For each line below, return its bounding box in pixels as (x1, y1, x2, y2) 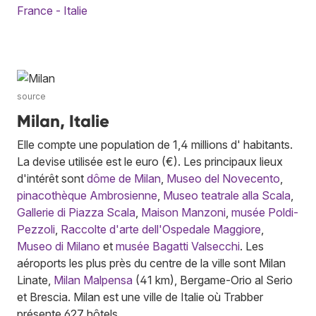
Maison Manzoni (141, 205, 226, 220)
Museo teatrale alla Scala (163, 188, 291, 203)
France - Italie (17, 4, 87, 18)
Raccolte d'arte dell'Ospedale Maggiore (61, 222, 261, 237)
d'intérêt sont (17, 171, 87, 186)
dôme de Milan (87, 171, 161, 186)
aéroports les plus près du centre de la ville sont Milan (17, 256, 286, 271)
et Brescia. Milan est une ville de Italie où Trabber (17, 290, 263, 305)
